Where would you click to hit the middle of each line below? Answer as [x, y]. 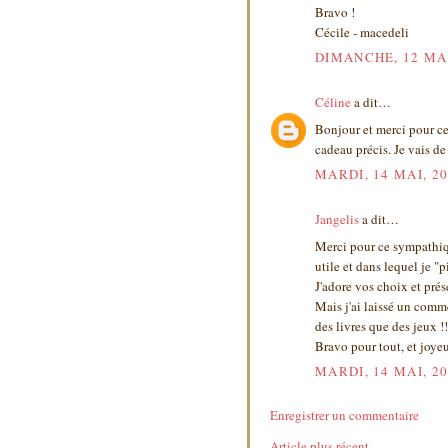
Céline [333, 102]
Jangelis [337, 219]
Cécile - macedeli [362, 31]
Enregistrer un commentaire [344, 415]
